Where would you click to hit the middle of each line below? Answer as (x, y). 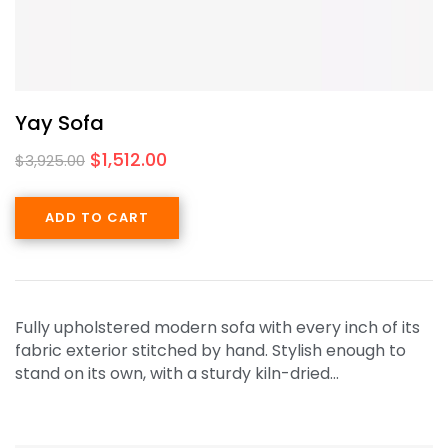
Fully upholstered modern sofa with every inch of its (217, 327)
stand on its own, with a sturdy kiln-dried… (177, 373)
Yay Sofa (59, 122)
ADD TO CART (97, 217)
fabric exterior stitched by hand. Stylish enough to (210, 350)
